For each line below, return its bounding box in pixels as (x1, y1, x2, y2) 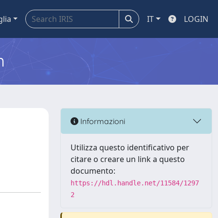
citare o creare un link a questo (71, 154, 185, 164)
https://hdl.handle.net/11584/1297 (71, 179, 199, 187)
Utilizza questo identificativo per (71, 142, 189, 153)
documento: (71, 165, 115, 176)
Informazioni (78, 116, 125, 126)
